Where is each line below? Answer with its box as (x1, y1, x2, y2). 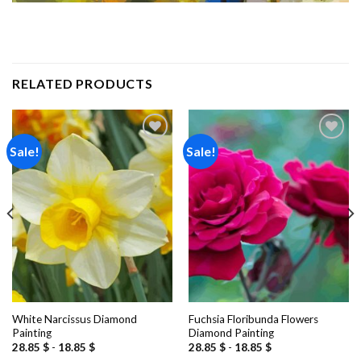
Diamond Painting (188, 326, 274, 339)
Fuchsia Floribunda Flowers (188, 312, 318, 326)
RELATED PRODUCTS (12, 76, 153, 92)
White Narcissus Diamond (11, 312, 137, 326)
